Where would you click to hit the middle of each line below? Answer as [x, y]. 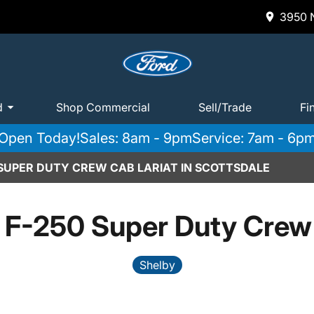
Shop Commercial [103, 107]
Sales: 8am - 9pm [136, 138]
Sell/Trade [225, 107]
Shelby [157, 265]
